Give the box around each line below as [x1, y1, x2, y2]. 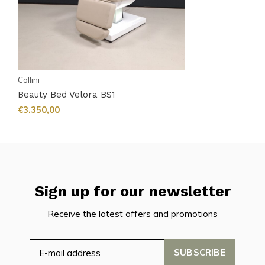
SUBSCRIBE [174, 247, 226, 258]
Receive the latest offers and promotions [47, 208, 218, 220]
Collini [18, 75, 40, 85]
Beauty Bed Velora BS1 [18, 89, 115, 101]
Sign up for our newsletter [34, 183, 231, 201]
